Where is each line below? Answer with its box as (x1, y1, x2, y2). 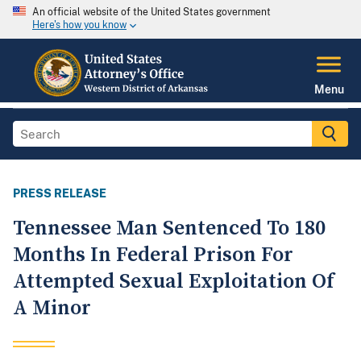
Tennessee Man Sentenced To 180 (13, 215, 326, 243)
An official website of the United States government (32, 6, 271, 18)
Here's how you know (32, 19, 127, 31)
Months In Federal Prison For (13, 242, 293, 269)
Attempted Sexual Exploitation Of (13, 268, 334, 296)
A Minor (13, 295, 91, 322)
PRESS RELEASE (13, 187, 106, 201)
